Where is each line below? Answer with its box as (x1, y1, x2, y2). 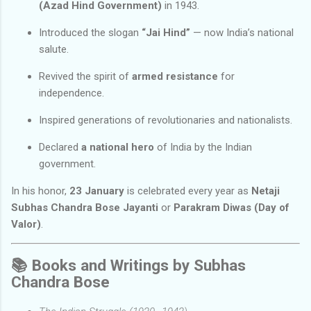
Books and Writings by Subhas (32, 256, 246, 275)
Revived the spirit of (39, 69, 132, 83)
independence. (39, 86, 104, 99)
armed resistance (132, 69, 218, 83)
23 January (69, 184, 124, 197)
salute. (39, 42, 69, 56)
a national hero (81, 140, 154, 153)
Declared (39, 140, 81, 153)
